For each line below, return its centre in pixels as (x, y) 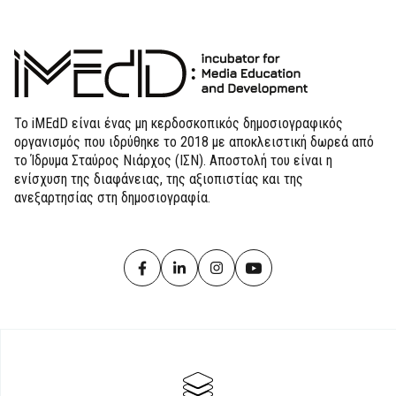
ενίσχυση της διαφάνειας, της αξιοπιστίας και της (159, 179)
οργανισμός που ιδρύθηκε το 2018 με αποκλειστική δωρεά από (194, 142)
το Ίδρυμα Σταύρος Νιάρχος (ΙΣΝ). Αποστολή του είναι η (173, 160)
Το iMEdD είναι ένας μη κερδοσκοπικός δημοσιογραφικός (179, 123)
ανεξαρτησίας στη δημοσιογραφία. (112, 198)
